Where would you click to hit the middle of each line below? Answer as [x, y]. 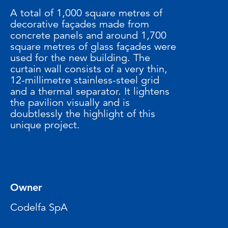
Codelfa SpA [39, 207]
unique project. [45, 125]
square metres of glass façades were [93, 47]
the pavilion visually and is [70, 103]
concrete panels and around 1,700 [88, 35]
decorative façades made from [80, 24]
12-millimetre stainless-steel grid [85, 80]
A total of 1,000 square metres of [86, 13]
